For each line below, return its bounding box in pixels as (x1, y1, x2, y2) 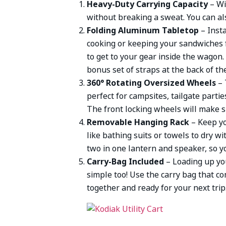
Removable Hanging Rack (87, 116, 189, 128)
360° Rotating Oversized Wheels (87, 77, 218, 89)
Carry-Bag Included (87, 155, 164, 167)
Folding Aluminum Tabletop (87, 24, 201, 36)
